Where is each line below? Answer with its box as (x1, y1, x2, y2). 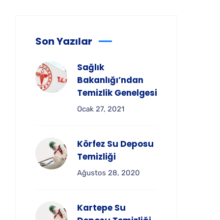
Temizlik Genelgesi (77, 87, 157, 99)
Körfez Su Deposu (77, 138, 154, 150)
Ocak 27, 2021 (77, 105, 124, 113)
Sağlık (77, 61, 104, 73)
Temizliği (77, 151, 116, 163)
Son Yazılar (35, 34, 92, 48)
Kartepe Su (77, 202, 126, 214)
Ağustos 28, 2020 (77, 168, 140, 177)
